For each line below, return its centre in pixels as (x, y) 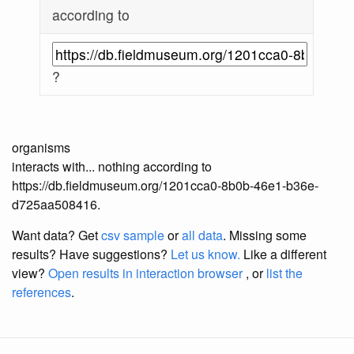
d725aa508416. (56, 205)
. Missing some (265, 235)
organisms (41, 148)
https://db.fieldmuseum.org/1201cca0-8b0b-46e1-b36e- (165, 186)
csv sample (133, 235)
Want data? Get (56, 235)
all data (202, 235)
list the (284, 273)
